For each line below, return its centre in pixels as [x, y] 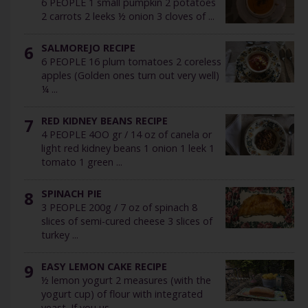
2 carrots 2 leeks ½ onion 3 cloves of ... [128, 16]
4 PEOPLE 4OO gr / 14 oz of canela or [126, 135]
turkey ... [60, 235]
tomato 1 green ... [82, 162]
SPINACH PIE [71, 194]
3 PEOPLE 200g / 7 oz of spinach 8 [119, 208]
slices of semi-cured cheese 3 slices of [127, 221]
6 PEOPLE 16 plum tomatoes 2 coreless [131, 62]
